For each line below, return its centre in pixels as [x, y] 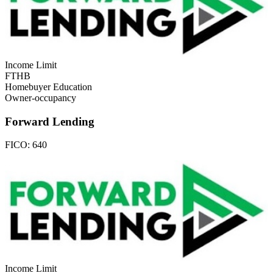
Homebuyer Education [48, 87]
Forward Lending [50, 121]
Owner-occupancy [41, 97]
